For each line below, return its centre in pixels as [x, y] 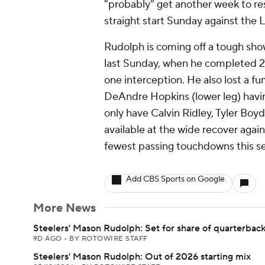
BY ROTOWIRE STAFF [109, 239]
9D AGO [49, 239]
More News [64, 208]
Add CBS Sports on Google [175, 179]
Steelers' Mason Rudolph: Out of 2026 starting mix [142, 257]
